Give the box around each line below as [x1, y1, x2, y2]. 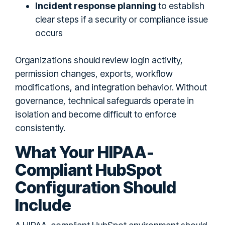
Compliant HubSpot [15, 160, 162, 180]
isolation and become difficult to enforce [15, 108, 176, 120]
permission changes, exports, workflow [15, 68, 173, 79]
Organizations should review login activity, [15, 54, 183, 65]
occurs [35, 27, 63, 38]
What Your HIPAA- [15, 142, 154, 162]
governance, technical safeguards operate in [15, 95, 194, 106]
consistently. [15, 122, 65, 133]
